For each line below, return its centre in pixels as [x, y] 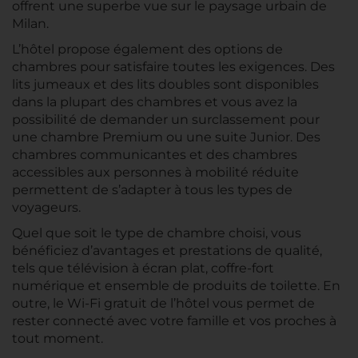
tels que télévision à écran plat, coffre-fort [143, 268]
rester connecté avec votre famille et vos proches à [174, 321]
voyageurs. [46, 207]
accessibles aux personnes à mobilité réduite [155, 172]
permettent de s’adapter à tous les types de [152, 190]
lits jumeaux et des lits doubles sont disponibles [165, 84]
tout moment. [58, 338]
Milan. [30, 24]
